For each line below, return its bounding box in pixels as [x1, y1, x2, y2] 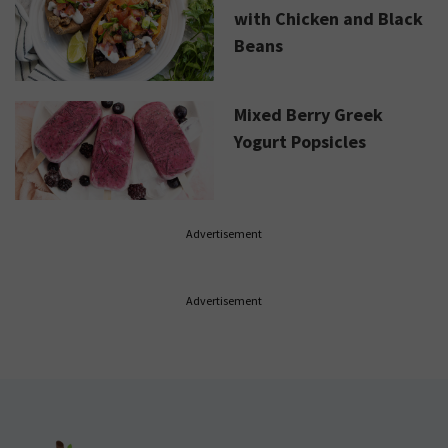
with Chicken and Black [234, 6, 423, 30]
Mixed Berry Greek [234, 102, 383, 126]
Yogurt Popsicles [234, 129, 366, 153]
